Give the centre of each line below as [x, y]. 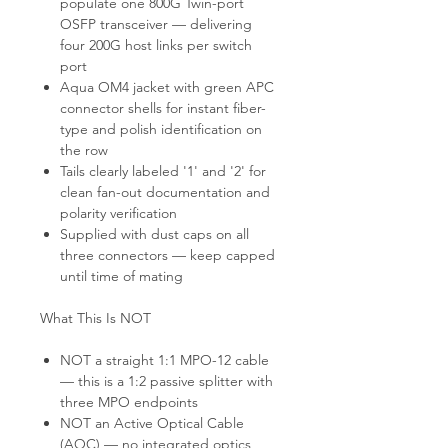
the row [84, 149]
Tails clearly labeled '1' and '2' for [163, 170]
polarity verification [118, 212]
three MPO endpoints [129, 401]
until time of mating [121, 275]
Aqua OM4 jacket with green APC [167, 86]
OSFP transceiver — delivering [156, 23]
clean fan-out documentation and [165, 191]
